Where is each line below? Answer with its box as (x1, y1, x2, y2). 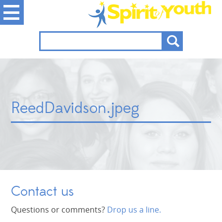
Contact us (11, 183, 74, 200)
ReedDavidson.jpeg (11, 99, 140, 118)
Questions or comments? (11, 204, 108, 215)
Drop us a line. (107, 204, 162, 215)
